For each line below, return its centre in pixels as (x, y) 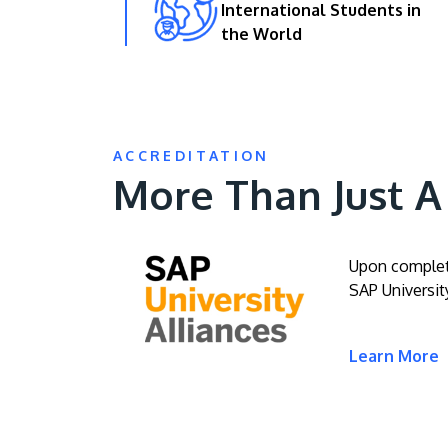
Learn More (394, 355)
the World (261, 33)
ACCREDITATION (191, 155)
